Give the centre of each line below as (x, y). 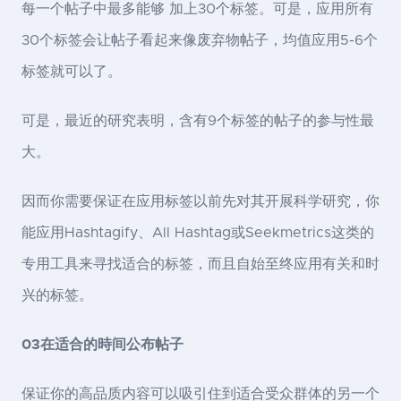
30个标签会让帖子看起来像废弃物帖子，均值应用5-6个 (200, 41)
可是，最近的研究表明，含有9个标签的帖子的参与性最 (198, 121)
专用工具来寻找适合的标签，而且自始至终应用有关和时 (200, 264)
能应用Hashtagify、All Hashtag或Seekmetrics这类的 (198, 233)
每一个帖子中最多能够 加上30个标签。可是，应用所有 (197, 9)
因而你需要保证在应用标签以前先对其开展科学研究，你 (200, 202)
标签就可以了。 (72, 72)
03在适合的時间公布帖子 (102, 345)
